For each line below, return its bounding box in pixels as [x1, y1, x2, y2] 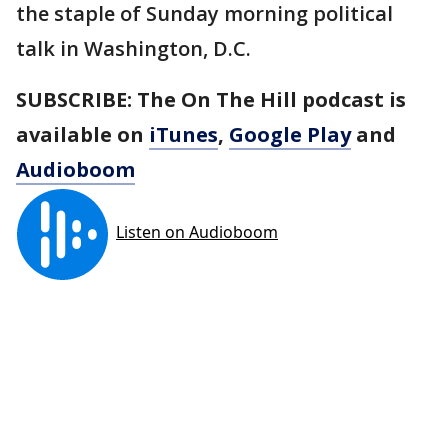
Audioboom [16, 156, 135, 183]
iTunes [149, 121, 218, 148]
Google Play [229, 121, 351, 148]
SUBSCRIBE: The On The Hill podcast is [16, 86, 406, 113]
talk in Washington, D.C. [16, 35, 251, 62]
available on [16, 121, 149, 148]
